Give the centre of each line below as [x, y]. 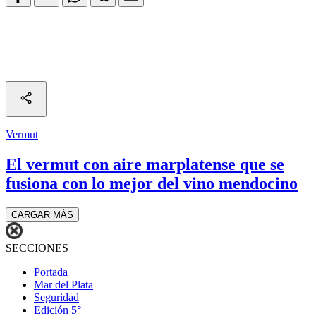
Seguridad [56, 297]
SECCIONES [37, 248]
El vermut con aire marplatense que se [145, 164]
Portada [51, 272]
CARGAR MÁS [42, 214]
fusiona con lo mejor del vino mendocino [152, 183]
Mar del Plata [63, 284]
